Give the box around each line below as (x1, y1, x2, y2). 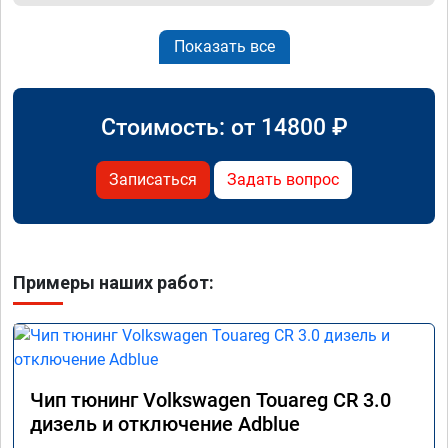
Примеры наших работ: (13, 271, 214, 293)
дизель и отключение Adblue (30, 411, 300, 436)
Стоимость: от (100, 112, 261, 141)
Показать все (173, 36, 275, 56)
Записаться (109, 169, 197, 189)
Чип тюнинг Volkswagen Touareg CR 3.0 (30, 387, 391, 412)
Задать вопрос (227, 169, 339, 189)
